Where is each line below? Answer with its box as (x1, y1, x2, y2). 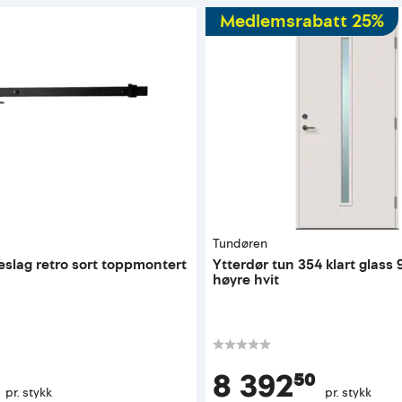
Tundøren (213, 234, 268, 252)
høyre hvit (213, 269, 280, 290)
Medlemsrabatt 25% (220, 8, 385, 34)
